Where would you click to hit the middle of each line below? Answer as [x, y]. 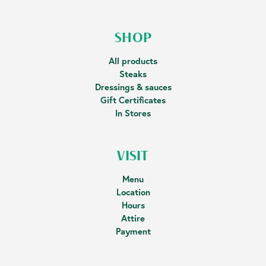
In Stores [133, 113]
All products [133, 61]
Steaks [133, 74]
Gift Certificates [133, 100]
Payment [133, 231]
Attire [133, 218]
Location [133, 192]
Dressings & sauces [133, 87]
